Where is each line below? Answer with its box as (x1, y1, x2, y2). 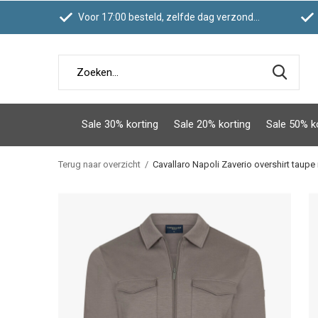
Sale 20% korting (174, 117, 251, 131)
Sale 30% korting (82, 117, 158, 131)
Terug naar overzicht (58, 159, 141, 170)
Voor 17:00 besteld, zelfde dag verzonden (76, 11, 253, 23)
